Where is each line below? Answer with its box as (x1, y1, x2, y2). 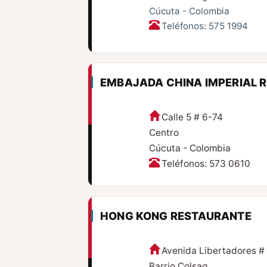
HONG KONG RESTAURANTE (100, 209, 252, 223)
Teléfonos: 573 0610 (161, 158, 250, 170)
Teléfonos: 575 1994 (161, 20, 248, 32)
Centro (148, 127, 179, 139)
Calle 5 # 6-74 (161, 111, 223, 123)
